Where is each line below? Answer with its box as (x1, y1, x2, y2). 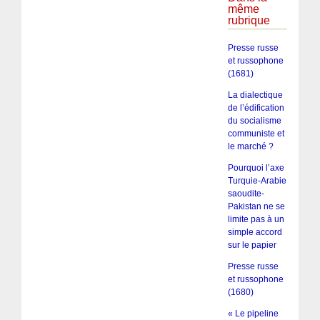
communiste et (227, 128, 284, 139)
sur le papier (227, 239, 276, 250)
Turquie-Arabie (227, 175, 286, 186)
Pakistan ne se (227, 201, 285, 211)
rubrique (227, 14, 270, 27)
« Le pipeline (227, 308, 279, 319)
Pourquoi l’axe (227, 162, 284, 173)
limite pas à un (227, 214, 284, 224)
